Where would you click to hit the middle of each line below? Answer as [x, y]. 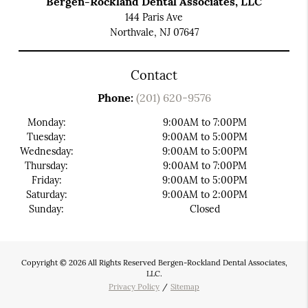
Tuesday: [47, 136]
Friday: [46, 180]
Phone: [117, 97]
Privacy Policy [134, 286]
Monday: [46, 122]
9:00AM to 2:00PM [205, 194]
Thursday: [47, 165]
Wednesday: [46, 151]
